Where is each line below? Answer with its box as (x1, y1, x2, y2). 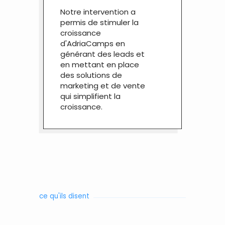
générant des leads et (60, 49, 145, 60)
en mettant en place (60, 59, 139, 70)
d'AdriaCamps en (60, 38, 125, 49)
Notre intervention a (60, 7, 136, 18)
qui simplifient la (60, 91, 121, 102)
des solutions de (60, 70, 122, 81)
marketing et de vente (60, 80, 145, 91)
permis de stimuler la (60, 17, 139, 28)
